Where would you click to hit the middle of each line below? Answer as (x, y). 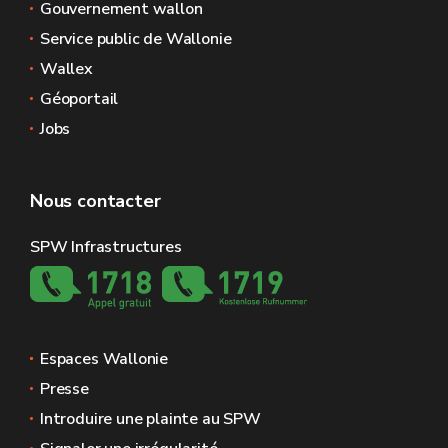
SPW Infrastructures (106, 247)
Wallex (66, 69)
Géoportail (79, 99)
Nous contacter (95, 201)
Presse (64, 389)
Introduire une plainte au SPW (150, 419)
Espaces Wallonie (104, 359)
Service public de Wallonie (136, 39)
